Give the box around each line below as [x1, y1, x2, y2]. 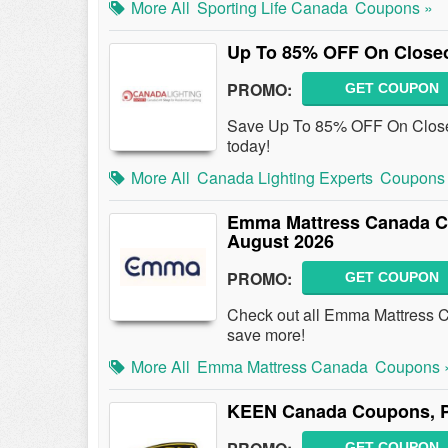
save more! [227, 323, 305, 346]
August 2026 [227, 228, 334, 254]
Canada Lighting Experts [197, 166, 373, 189]
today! [227, 134, 270, 157]
